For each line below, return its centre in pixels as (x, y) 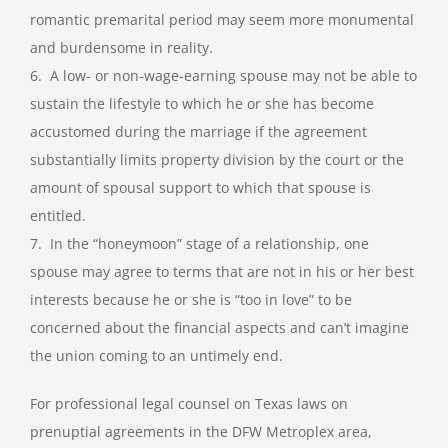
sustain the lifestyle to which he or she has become (201, 104)
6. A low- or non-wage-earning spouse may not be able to (223, 76)
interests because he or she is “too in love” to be (190, 300)
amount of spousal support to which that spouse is (200, 188)
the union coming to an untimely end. (156, 356)
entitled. (57, 216)
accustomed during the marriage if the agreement (198, 132)
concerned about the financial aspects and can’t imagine (219, 328)
